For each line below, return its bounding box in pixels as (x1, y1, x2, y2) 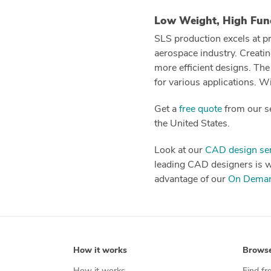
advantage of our (154, 175, 228, 184)
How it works (73, 246, 127, 255)
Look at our (154, 146, 205, 155)
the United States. (154, 119, 235, 129)
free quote (179, 105, 222, 114)
